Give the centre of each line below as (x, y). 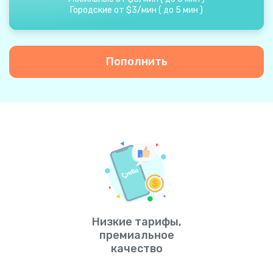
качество (136, 249)
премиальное (136, 235)
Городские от (97, 10)
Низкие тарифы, (136, 222)
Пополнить (136, 62)
